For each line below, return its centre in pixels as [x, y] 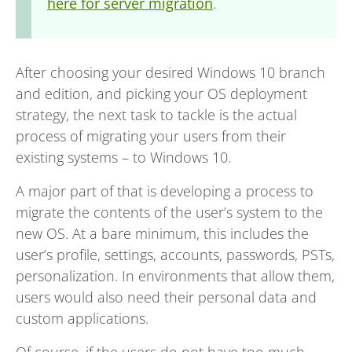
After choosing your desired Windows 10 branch [170, 72]
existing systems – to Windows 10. [123, 157]
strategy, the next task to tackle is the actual [156, 115]
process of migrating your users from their [151, 136]
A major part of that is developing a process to [165, 191]
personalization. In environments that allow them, [175, 276]
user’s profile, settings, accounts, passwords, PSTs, [175, 255]
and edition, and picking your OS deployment [161, 93]
